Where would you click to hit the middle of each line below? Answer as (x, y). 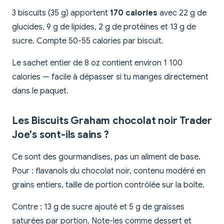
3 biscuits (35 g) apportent (61, 13)
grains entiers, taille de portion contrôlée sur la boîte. (108, 185)
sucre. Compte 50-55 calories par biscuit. (88, 41)
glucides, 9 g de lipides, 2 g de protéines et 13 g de (104, 27)
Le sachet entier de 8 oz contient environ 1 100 (97, 63)
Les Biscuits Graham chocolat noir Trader (112, 120)
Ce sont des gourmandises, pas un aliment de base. (106, 157)
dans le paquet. (40, 91)
